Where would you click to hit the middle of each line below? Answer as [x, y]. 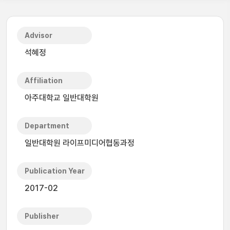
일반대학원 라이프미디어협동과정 [80, 143]
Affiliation [44, 81]
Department [47, 126]
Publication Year [55, 171]
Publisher [42, 216]
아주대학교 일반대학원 [62, 98]
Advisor [39, 35]
